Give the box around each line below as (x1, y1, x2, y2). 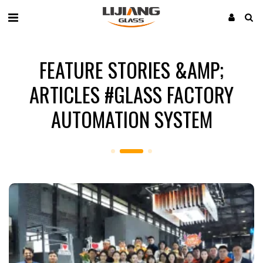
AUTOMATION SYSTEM (50, 103, 213, 134)
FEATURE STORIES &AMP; (39, 54, 224, 85)
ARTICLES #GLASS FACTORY (29, 79, 234, 109)
